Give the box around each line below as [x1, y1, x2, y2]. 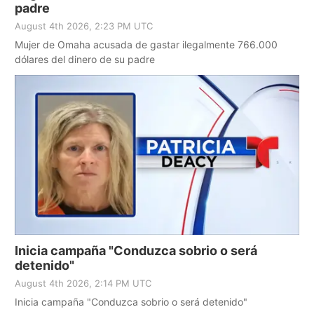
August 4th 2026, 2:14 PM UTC [15, 278, 151, 289]
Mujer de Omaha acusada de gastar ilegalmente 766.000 [15, 38, 278, 50]
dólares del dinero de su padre [15, 53, 155, 65]
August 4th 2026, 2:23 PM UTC [15, 20, 153, 32]
